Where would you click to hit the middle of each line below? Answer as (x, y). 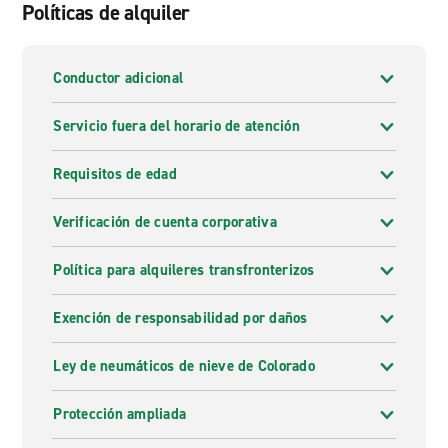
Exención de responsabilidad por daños (180, 318)
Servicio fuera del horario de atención (176, 126)
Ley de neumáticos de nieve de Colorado (184, 366)
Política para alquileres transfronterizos (184, 270)
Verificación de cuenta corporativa (165, 222)
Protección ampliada (120, 414)
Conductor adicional (118, 78)
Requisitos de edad (115, 174)
